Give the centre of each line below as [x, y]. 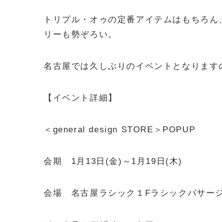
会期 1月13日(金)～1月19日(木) [113, 161]
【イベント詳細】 [81, 98]
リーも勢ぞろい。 [81, 34]
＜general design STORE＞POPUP [120, 130]
